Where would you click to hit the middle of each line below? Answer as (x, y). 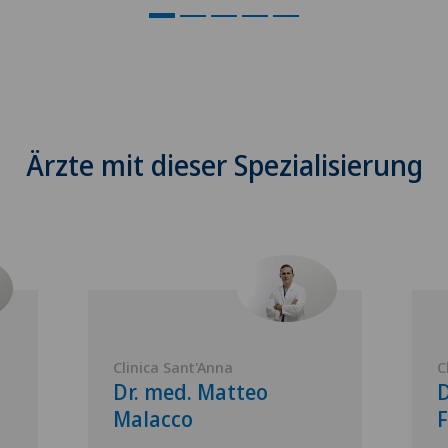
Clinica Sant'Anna (173, 366)
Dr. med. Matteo (190, 391)
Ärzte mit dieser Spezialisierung (224, 164)
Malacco (153, 418)
